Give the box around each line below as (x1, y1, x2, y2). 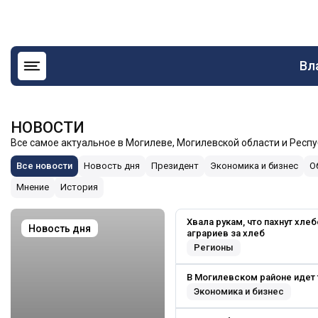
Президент (151, 160, 199, 171)
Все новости (16, 160, 72, 171)
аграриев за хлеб (187, 228, 265, 238)
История (60, 182, 98, 192)
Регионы (194, 242, 234, 253)
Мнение (16, 182, 49, 192)
